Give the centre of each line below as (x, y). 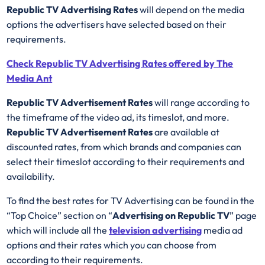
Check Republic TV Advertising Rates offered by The (120, 64)
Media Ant (30, 78)
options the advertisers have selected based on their (117, 25)
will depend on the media (192, 10)
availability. (31, 177)
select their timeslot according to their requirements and (126, 162)
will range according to (201, 103)
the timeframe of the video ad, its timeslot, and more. (118, 117)
